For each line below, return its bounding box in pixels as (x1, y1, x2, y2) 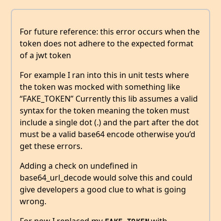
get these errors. (20, 140, 82, 151)
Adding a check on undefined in (20, 160, 138, 171)
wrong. (20, 195, 46, 207)
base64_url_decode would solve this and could (20, 172, 192, 183)
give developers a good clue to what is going (20, 184, 186, 195)
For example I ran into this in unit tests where (20, 69, 189, 80)
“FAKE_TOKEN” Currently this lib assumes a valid (20, 93, 198, 104)
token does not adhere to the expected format (20, 37, 193, 49)
